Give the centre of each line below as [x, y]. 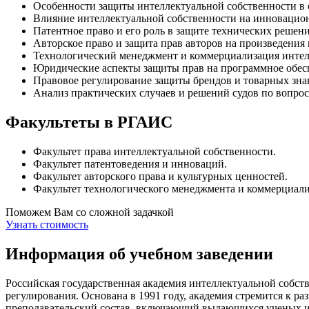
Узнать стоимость [47, 224]
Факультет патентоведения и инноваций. [130, 163]
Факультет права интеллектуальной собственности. [154, 151]
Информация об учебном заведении [139, 253]
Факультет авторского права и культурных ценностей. [160, 176]
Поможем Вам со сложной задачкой [90, 212]
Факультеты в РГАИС [89, 122]
